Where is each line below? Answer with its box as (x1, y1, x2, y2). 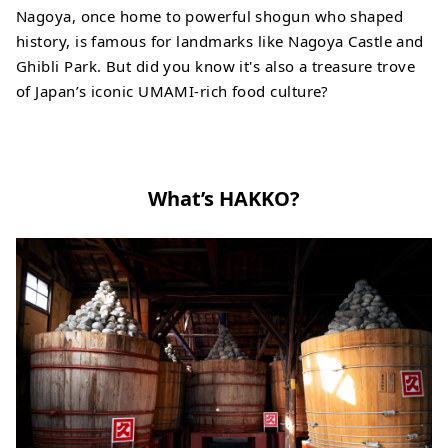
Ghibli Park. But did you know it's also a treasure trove (16, 55, 416, 76)
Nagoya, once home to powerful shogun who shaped (16, 5, 404, 26)
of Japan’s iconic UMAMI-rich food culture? (16, 80, 329, 101)
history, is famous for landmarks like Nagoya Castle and (16, 30, 424, 51)
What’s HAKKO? (148, 184, 300, 212)
